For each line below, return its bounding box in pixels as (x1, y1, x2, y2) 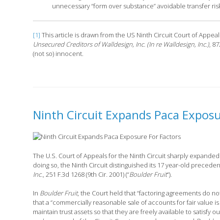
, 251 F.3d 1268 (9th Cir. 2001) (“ (43, 169, 130, 179)
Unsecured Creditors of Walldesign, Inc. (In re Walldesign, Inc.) (33, 40, 210, 49)
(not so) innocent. (33, 49, 84, 58)
